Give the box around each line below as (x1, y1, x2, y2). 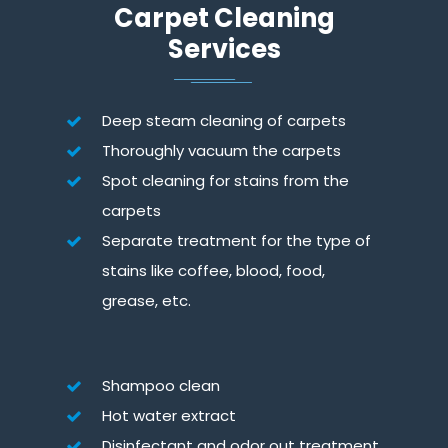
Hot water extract (102, 404, 237, 426)
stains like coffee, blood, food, (102, 259, 326, 281)
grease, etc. (102, 289, 192, 311)
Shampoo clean (102, 374, 221, 396)
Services (167, 30, 281, 67)
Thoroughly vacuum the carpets (102, 139, 342, 161)
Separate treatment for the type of (102, 229, 372, 251)
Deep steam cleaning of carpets (102, 109, 347, 131)
